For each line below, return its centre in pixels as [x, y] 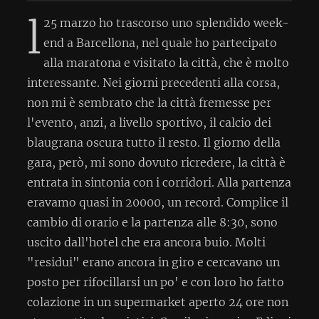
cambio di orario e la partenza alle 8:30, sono [152, 222]
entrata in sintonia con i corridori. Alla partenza [159, 182]
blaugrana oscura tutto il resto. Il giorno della [154, 142]
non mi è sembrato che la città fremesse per [149, 102]
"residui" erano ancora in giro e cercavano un [153, 262]
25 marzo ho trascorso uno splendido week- [166, 22]
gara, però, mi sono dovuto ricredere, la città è [156, 162]
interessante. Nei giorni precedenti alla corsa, [153, 82]
